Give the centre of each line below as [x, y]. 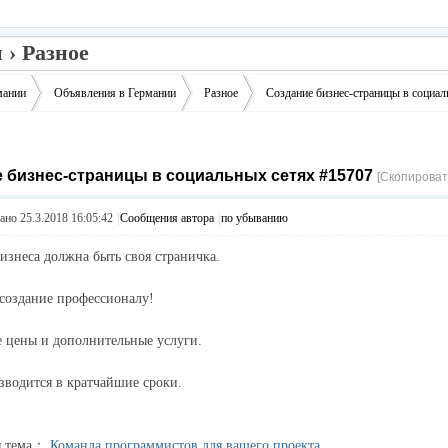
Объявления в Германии [115, 93]
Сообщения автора [167, 218]
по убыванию [254, 218]
